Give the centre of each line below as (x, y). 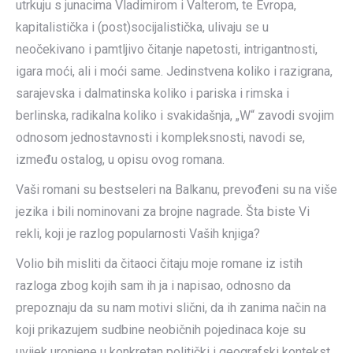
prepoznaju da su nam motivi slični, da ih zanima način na (171, 308)
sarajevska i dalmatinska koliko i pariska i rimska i (152, 93)
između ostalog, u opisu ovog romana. (120, 160)
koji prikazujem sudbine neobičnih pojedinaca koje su (161, 330)
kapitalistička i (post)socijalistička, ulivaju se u (142, 27)
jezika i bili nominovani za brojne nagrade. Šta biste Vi (163, 212)
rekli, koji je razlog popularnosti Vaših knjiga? (138, 234)
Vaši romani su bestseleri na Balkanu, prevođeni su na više (176, 190)
